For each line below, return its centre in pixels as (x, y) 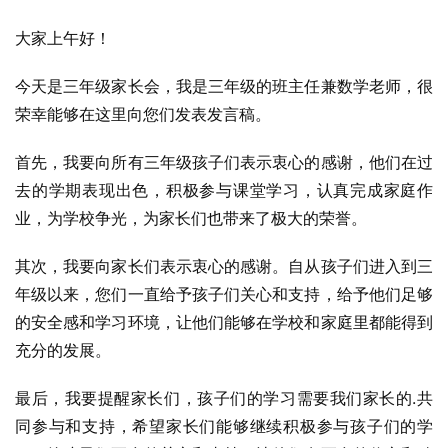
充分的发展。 (63, 350)
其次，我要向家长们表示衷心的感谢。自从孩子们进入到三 (224, 266)
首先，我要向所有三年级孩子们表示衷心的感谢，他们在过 (224, 162)
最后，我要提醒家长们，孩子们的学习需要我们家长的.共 (224, 398)
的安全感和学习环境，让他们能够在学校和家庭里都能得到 (224, 322)
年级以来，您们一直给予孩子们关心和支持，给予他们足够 (224, 294)
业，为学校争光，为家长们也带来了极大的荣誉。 (191, 218)
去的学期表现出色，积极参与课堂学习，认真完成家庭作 (224, 190)
